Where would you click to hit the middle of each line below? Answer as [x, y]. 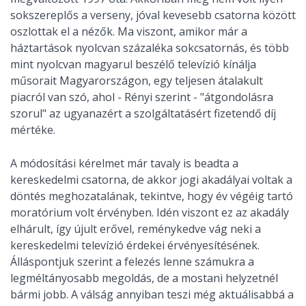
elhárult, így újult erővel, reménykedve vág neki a [136, 229]
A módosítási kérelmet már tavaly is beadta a [124, 164]
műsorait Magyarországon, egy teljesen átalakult [137, 81]
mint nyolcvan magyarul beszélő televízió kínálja [133, 65]
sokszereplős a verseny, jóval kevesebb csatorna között [153, 15]
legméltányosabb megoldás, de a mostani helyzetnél [144, 278]
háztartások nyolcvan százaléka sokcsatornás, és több [150, 48]
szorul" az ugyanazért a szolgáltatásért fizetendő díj [143, 114]
